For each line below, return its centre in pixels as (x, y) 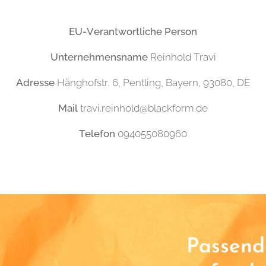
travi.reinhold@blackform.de (144, 108)
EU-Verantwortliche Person (133, 31)
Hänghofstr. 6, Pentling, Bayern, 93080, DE (152, 83)
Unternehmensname (99, 57)
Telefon (97, 134)
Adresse (35, 83)
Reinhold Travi (182, 57)
